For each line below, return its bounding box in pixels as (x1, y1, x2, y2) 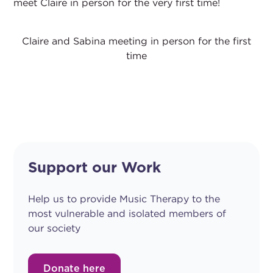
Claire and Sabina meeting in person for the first (22, 35, 251, 46)
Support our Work (28, 161, 161, 175)
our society (28, 222, 81, 233)
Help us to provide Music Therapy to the (28, 193, 221, 204)
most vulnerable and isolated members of (28, 208, 227, 219)
